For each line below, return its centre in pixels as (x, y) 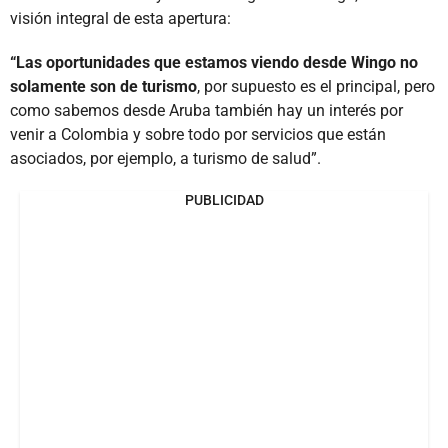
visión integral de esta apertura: (120, 18)
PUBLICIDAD (224, 199)
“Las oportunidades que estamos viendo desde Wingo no (214, 62)
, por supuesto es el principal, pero (316, 86)
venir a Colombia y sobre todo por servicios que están (198, 134)
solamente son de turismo (103, 86)
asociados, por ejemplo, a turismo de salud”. (165, 158)
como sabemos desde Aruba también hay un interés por (206, 110)
